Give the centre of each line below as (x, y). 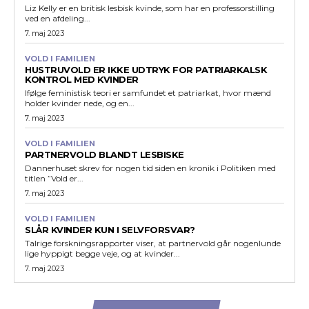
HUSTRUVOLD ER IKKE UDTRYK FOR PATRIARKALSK (146, 69)
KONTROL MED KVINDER (82, 79)
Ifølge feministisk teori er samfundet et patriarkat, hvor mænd (148, 92)
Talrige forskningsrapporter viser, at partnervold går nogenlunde (153, 243)
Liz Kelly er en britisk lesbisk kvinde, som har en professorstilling (150, 8)
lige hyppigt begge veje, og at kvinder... (102, 253)
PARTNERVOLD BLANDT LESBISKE (104, 154)
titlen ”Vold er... (54, 178)
